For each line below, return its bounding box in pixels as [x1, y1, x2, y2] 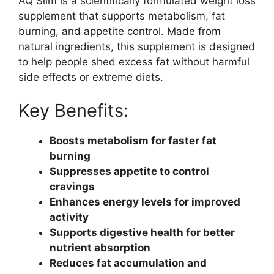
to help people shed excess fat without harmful [18, 55, 250, 68]
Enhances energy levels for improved [50, 196, 240, 209]
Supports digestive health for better [50, 226, 235, 239]
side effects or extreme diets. [18, 70, 163, 83]
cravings [50, 180, 95, 193]
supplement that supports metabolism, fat [18, 9, 225, 22]
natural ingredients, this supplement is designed [18, 40, 255, 53]
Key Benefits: [18, 100, 128, 122]
